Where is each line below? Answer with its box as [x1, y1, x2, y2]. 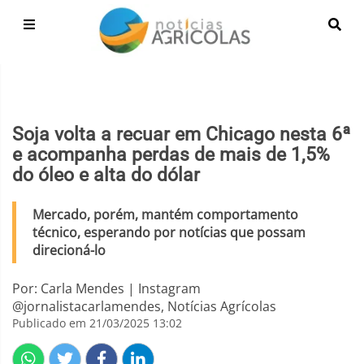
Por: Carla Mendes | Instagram [12, 279, 201, 297]
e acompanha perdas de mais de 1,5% [12, 144, 330, 166]
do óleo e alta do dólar [12, 164, 200, 186]
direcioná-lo [32, 241, 106, 259]
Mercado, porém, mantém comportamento [32, 206, 298, 223]
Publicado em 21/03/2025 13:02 [12, 315, 182, 331]
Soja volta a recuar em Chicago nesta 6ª [12, 123, 350, 145]
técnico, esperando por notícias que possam [32, 223, 305, 241]
